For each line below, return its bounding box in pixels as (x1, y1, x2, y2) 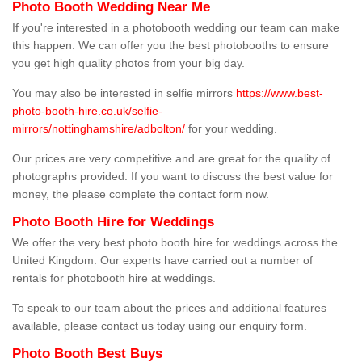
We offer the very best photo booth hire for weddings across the (12, 236, 338, 250)
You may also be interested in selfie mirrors (12, 86, 236, 100)
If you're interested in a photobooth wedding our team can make (12, 21, 339, 35)
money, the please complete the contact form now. (12, 187, 269, 201)
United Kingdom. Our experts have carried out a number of (12, 254, 313, 267)
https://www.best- (236, 86, 323, 100)
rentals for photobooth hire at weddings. (12, 271, 216, 285)
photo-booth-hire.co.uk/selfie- (12, 104, 162, 118)
